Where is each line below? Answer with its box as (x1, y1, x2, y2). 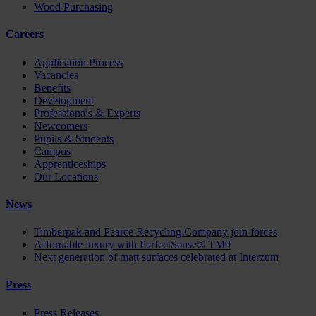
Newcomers (34, 119, 87, 132)
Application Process (34, 56, 123, 68)
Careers (6, 28, 44, 41)
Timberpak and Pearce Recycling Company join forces (34, 226, 277, 238)
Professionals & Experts (34, 107, 140, 119)
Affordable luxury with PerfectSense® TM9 (34, 238, 231, 251)
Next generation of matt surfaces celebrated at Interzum (34, 251, 279, 264)
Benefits (34, 81, 71, 94)
